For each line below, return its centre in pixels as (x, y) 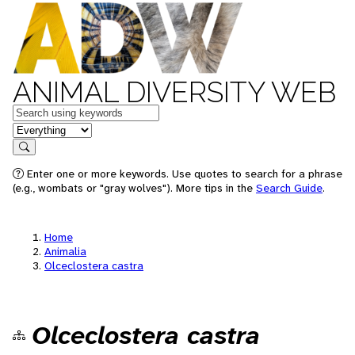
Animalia (65, 251)
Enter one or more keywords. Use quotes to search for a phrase (183, 174)
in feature (38, 129)
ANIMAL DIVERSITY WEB (174, 92)
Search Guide (289, 188)
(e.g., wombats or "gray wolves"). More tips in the (134, 188)
